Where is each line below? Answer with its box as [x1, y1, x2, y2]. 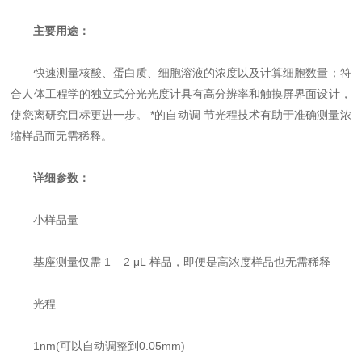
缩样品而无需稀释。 [11, 129, 113, 142]
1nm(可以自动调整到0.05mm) [11, 339, 186, 352]
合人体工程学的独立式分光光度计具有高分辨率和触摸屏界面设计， [11, 87, 351, 100]
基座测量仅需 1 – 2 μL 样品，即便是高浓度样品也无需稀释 [11, 255, 331, 268]
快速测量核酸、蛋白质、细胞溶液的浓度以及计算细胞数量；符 [11, 66, 351, 79]
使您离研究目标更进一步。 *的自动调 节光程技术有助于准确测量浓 [11, 108, 351, 121]
